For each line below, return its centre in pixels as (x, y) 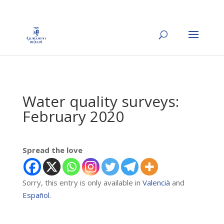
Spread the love (52, 150)
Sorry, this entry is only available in (82, 182)
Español (36, 195)
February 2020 (73, 116)
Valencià (156, 182)
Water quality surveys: (100, 101)
